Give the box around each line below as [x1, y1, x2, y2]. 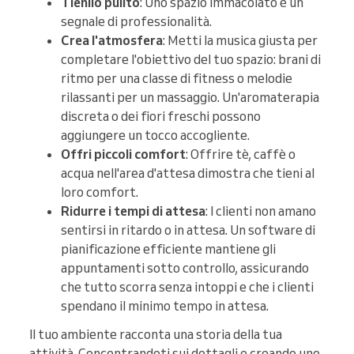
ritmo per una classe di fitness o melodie [61, 70, 292, 86]
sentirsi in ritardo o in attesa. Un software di [61, 221, 315, 238]
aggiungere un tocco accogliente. [61, 126, 250, 143]
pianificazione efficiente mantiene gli [61, 240, 276, 257]
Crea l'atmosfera [61, 32, 163, 48]
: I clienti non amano [205, 202, 316, 219]
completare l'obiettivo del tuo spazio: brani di [61, 51, 321, 67]
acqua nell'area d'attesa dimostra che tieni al [61, 164, 314, 181]
